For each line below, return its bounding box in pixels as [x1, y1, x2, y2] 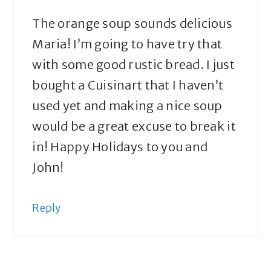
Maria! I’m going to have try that [32, 36, 223, 52]
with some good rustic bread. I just [32, 57, 235, 73]
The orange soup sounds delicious [32, 16, 233, 31]
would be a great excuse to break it [32, 119, 236, 134]
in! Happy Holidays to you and [32, 139, 208, 155]
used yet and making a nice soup [32, 98, 223, 114]
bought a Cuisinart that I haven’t [32, 77, 224, 93]
